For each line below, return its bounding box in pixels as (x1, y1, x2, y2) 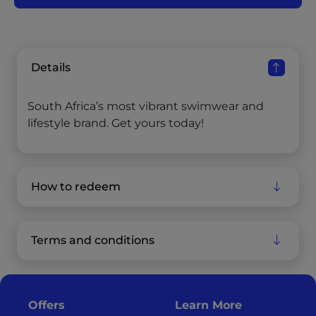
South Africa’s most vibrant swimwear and (28, 99, 264, 113)
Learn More (175, 298, 242, 312)
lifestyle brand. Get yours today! (28, 116, 204, 130)
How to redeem (31, 180, 121, 194)
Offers (28, 298, 65, 312)
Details (31, 61, 71, 75)
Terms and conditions (31, 233, 154, 248)
